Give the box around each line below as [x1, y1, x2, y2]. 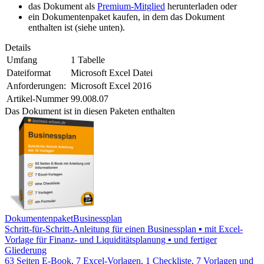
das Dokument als [28, 1, 97, 12]
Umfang [6, 55, 37, 65]
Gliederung [5, 245, 47, 256]
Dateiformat [6, 68, 51, 78]
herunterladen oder [165, 1, 237, 12]
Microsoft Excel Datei [71, 68, 153, 78]
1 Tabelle [71, 55, 105, 65]
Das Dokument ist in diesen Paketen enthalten [5, 106, 175, 117]
